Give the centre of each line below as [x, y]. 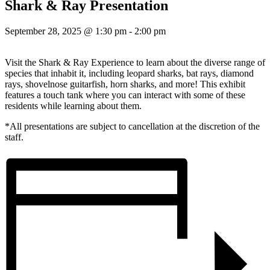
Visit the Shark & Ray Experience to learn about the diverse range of [135, 63]
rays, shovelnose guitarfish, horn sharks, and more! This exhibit [125, 84]
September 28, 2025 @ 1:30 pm [66, 31]
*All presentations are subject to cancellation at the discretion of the [132, 127]
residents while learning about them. [73, 106]
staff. [14, 137]
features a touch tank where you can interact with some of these [125, 95]
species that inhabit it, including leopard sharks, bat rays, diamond [129, 74]
